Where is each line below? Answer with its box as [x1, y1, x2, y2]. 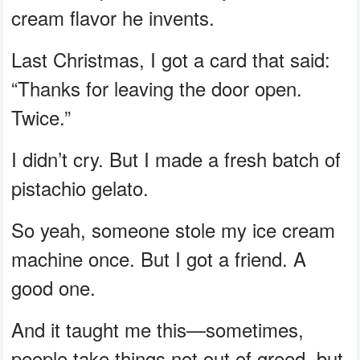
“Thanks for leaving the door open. [11, 74, 303, 103]
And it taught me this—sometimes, [11, 315, 305, 344]
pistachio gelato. [11, 174, 149, 202]
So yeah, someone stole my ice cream [11, 215, 336, 244]
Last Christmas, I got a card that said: [11, 45, 331, 74]
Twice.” [11, 103, 72, 132]
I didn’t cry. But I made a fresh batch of [11, 145, 342, 174]
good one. [11, 273, 96, 302]
